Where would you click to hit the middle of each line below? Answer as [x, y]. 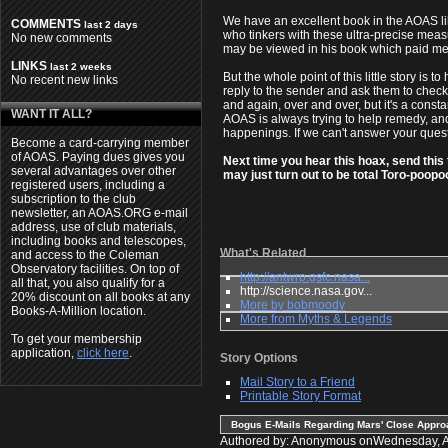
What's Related [263, 253]
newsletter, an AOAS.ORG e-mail [99, 213]
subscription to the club [73, 199]
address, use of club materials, [93, 227]
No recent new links [64, 80]
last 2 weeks [81, 67]
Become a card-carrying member [100, 143]
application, [44, 353]
